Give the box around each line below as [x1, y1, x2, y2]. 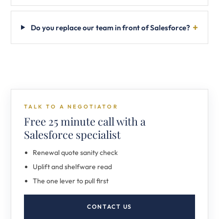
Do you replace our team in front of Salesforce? [31, 22, 191, 32]
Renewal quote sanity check [33, 148, 118, 157]
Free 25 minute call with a [24, 114, 146, 129]
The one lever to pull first [33, 176, 109, 185]
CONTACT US [87, 203, 132, 210]
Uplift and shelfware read [33, 162, 112, 171]
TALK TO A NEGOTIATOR [24, 103, 118, 110]
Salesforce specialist [24, 127, 121, 142]
